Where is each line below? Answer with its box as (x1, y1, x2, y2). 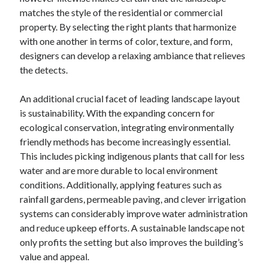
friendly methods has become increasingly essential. (20, 136, 231, 148)
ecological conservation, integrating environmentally (20, 121, 234, 133)
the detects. (20, 64, 68, 76)
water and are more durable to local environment (20, 165, 218, 176)
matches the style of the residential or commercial (20, 7, 223, 19)
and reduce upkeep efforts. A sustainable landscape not (20, 222, 245, 234)
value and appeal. (20, 251, 90, 263)
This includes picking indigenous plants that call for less (20, 150, 245, 162)
